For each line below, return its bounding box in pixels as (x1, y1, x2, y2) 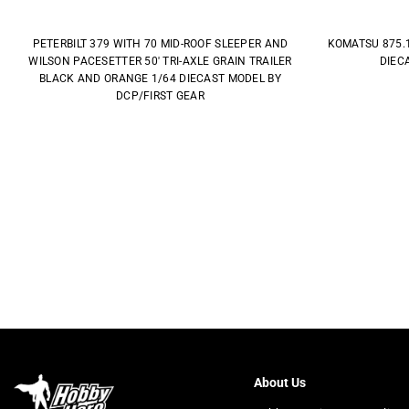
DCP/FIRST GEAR (116, 89, 204, 102)
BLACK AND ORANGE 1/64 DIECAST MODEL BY (39, 71, 281, 85)
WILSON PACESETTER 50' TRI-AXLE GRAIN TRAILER (28, 54, 292, 68)
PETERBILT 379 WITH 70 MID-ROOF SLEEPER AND (32, 37, 288, 50)
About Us (253, 374, 306, 390)
